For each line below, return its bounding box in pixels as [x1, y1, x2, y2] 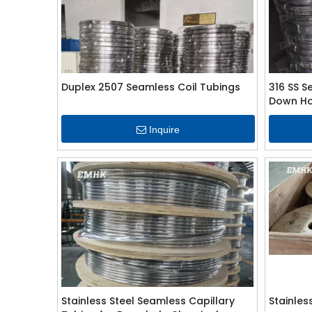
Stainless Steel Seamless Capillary [61, 294, 235, 308]
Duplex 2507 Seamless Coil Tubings [61, 80, 240, 94]
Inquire [148, 124, 180, 135]
